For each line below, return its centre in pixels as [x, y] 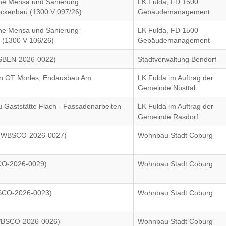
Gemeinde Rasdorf [168, 117]
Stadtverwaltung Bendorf [177, 59]
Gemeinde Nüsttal [167, 88]
